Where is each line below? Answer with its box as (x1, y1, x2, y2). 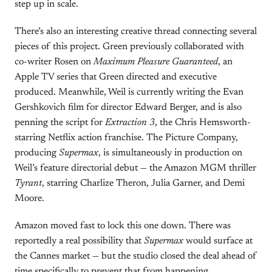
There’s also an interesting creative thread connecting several (15, 27, 257, 36)
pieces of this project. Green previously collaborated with (15, 42, 244, 52)
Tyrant (15, 178, 42, 188)
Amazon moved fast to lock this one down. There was (15, 221, 231, 231)
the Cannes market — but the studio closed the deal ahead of (15, 251, 257, 261)
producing (15, 148, 59, 158)
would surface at (183, 236, 253, 246)
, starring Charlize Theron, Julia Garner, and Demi (42, 178, 245, 188)
